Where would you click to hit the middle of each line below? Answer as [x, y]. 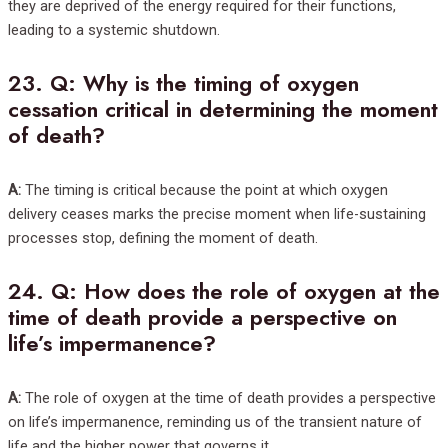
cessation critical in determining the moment [223, 109]
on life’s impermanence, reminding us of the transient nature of [215, 422]
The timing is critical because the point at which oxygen [204, 190]
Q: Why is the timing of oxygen [204, 83]
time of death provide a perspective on [202, 318]
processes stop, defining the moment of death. [163, 238]
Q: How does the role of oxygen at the [245, 292]
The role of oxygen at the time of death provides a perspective [228, 398]
